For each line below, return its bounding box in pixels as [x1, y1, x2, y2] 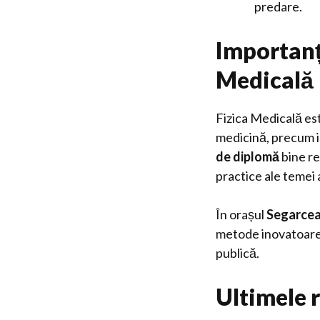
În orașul [216, 206, 266, 222]
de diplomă [216, 149, 279, 164]
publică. [216, 245, 259, 261]
